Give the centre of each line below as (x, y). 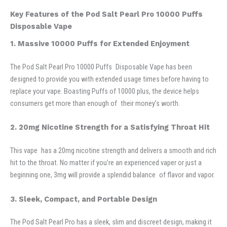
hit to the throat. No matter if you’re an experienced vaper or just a (106, 163)
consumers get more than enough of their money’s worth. (95, 103)
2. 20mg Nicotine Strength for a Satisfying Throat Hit (110, 127)
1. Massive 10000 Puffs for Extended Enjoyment (100, 44)
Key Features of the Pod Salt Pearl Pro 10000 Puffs (106, 14)
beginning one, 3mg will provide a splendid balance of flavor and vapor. (112, 175)
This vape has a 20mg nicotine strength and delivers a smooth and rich (113, 151)
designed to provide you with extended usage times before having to (109, 79)
